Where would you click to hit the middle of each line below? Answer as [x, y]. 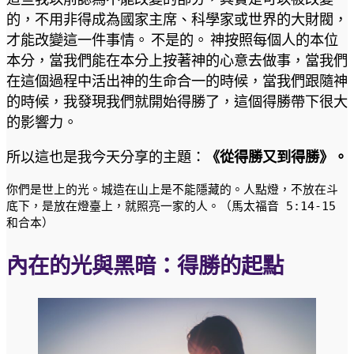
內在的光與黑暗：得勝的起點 [145, 265]
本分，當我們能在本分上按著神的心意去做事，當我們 [177, 60]
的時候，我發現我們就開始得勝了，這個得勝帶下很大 [177, 101]
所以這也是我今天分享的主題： [106, 156]
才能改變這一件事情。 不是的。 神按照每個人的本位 [172, 39]
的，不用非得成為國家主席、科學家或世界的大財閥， [177, 19]
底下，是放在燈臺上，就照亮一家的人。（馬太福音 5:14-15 [171, 206]
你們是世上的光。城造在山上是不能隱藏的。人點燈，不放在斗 [172, 190]
